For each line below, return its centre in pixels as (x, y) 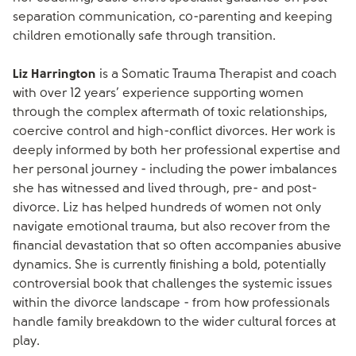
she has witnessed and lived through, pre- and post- (165, 189)
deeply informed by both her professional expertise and (176, 151)
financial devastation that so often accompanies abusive (177, 246)
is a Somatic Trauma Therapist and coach (217, 75)
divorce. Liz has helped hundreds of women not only (167, 208)
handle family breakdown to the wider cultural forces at (174, 323)
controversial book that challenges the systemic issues (172, 284)
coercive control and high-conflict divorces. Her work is (174, 132)
